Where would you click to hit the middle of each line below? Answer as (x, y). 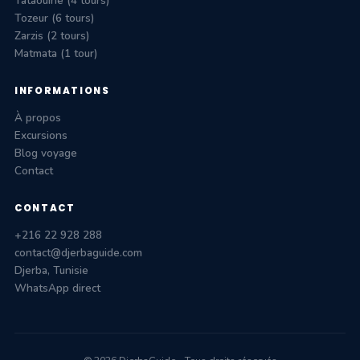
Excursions (41, 136)
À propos (38, 118)
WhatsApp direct (57, 288)
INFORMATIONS (62, 91)
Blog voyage (46, 153)
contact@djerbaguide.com (78, 253)
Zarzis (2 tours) (52, 36)
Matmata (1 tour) (56, 54)
